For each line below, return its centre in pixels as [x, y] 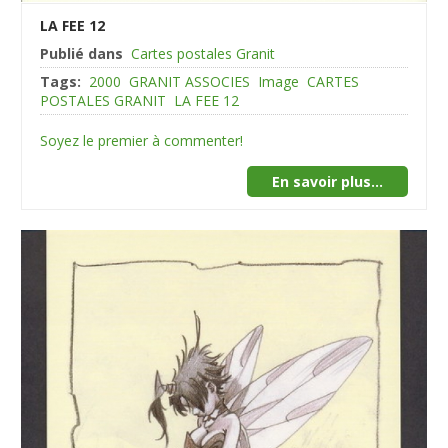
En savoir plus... [327, 181]
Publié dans [82, 53]
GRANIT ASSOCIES [190, 81]
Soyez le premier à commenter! [142, 140]
